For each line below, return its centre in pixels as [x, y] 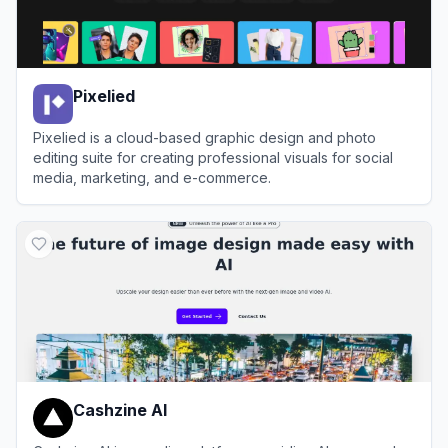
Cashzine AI [120, 409]
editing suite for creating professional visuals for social [213, 157]
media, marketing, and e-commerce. [152, 177]
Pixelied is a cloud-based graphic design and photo [204, 137]
